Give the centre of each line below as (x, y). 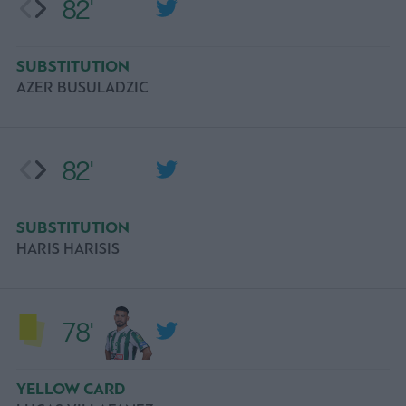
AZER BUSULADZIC (82, 87)
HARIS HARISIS (68, 248)
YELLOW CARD (71, 389)
